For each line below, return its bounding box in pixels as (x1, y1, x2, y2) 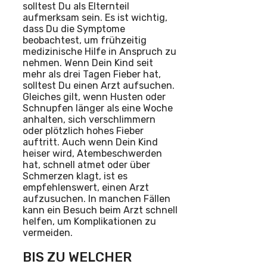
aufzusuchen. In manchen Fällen (23, 193, 170, 204)
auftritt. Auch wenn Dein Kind (23, 136, 158, 148)
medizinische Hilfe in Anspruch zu (23, 45, 176, 57)
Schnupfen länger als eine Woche (23, 102, 173, 114)
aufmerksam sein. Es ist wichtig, (23, 11, 167, 23)
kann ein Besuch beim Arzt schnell (23, 204, 178, 216)
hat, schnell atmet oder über (23, 159, 150, 170)
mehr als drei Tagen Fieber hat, (23, 68, 161, 80)
